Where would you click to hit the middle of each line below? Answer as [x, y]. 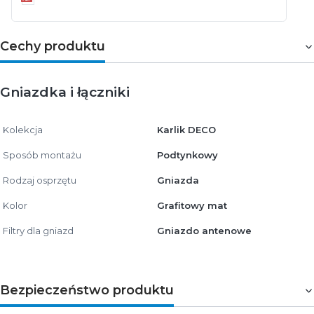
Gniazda [178, 180]
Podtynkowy [187, 155]
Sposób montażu [42, 155]
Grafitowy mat [192, 205]
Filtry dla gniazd [38, 230]
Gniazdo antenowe [204, 230]
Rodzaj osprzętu [40, 180]
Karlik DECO [186, 129]
